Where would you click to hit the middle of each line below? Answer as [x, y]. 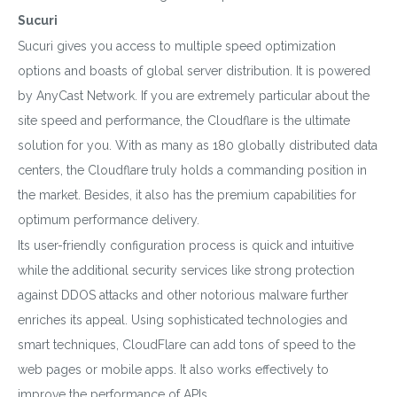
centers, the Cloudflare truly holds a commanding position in [192, 170]
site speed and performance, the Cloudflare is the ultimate [184, 120]
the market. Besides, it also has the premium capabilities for [187, 195]
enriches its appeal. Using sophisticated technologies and [183, 319]
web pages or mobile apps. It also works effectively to [173, 369]
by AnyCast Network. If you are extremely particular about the [194, 95]
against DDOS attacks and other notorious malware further [183, 295]
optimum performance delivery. [109, 219]
